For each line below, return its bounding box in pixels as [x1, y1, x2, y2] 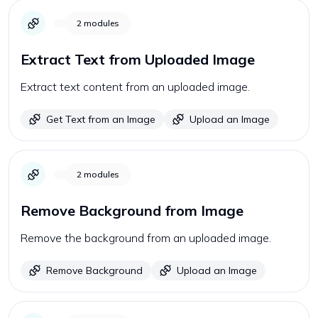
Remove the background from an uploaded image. [21, 231, 271, 245]
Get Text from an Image [46, 113, 155, 126]
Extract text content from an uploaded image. [21, 79, 250, 94]
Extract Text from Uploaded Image [21, 50, 255, 68]
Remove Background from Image [21, 202, 243, 219]
